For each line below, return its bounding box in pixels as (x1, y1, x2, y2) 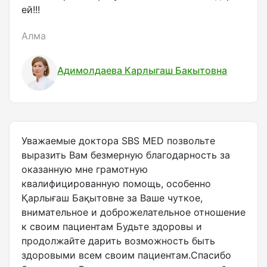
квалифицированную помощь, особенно (21, 178, 211, 190)
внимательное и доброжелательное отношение (21, 206, 246, 219)
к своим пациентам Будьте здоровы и (21, 221, 202, 233)
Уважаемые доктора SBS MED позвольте (21, 135, 215, 147)
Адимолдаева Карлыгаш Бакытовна (57, 64, 227, 76)
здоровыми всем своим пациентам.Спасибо (21, 249, 231, 262)
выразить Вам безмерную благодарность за (21, 149, 230, 162)
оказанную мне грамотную (21, 163, 148, 176)
